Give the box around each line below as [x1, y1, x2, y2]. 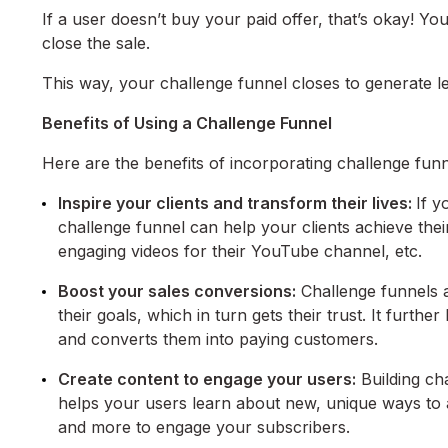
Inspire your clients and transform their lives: [58, 193, 416, 214]
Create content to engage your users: [58, 369, 356, 390]
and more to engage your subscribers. [58, 417, 350, 438]
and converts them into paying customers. [58, 329, 378, 350]
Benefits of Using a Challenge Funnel [42, 113, 332, 134]
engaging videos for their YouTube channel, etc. [58, 241, 422, 262]
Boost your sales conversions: [58, 281, 296, 302]
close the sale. [42, 33, 150, 54]
